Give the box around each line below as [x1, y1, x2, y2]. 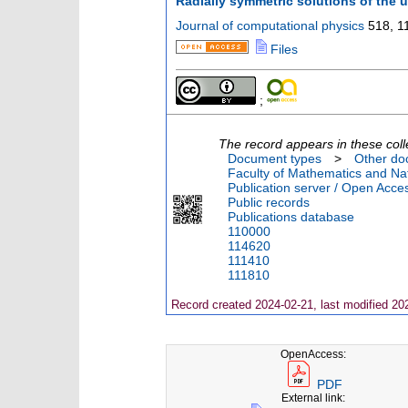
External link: [281, 391, 346, 403]
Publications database [228, 209, 354, 224]
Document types [228, 150, 321, 166]
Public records [228, 194, 310, 209]
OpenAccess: [280, 347, 347, 360]
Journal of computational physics [176, 17, 364, 33]
